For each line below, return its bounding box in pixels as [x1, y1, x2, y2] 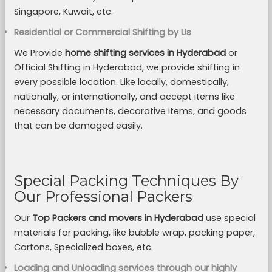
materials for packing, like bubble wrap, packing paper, [13, 226, 255, 239]
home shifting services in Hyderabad [64, 47, 226, 59]
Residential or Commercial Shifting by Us [13, 26, 191, 38]
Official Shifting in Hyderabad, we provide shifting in [13, 61, 240, 73]
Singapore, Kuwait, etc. [13, 5, 115, 18]
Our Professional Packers [13, 188, 192, 205]
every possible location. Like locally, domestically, [13, 76, 229, 88]
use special [205, 212, 256, 224]
